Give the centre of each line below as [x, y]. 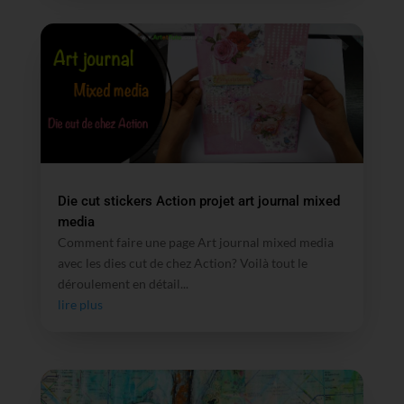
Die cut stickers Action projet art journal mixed [198, 202]
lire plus [80, 305]
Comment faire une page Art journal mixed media [195, 243]
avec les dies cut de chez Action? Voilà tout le [182, 263]
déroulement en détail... [123, 284]
